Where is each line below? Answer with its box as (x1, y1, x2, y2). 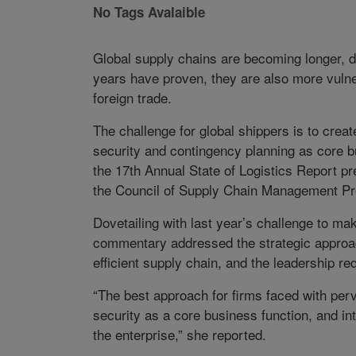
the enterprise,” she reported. (92, 324, 266, 345)
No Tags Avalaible (92, 2, 205, 22)
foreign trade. (92, 87, 172, 108)
